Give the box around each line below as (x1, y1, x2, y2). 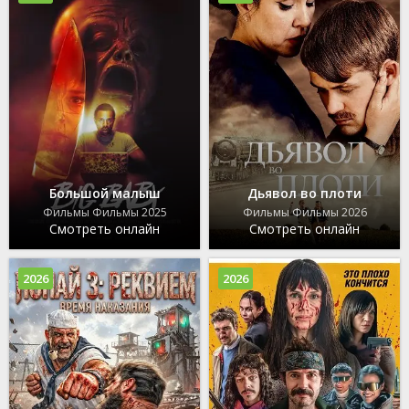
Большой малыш (48, 184, 161, 203)
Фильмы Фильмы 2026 (242, 204, 367, 221)
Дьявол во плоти (247, 184, 362, 203)
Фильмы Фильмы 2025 (42, 204, 167, 221)
